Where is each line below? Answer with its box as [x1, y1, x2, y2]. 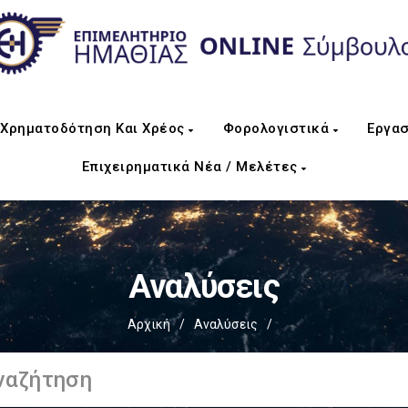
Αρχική [127, 317, 170, 331]
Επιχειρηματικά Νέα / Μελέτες [81, 158, 301, 175]
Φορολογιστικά [222, 120, 333, 137]
